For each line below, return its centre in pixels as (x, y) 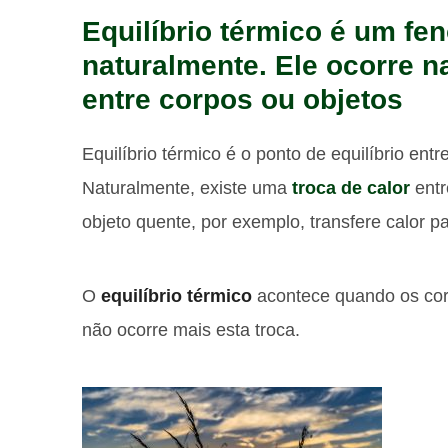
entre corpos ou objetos (242, 99)
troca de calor (351, 188)
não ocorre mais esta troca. (191, 330)
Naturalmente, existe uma (187, 188)
